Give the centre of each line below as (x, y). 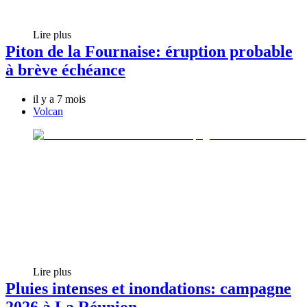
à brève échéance (65, 70)
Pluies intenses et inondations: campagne (148, 289)
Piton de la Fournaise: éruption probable (149, 52)
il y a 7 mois (59, 99)
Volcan (48, 112)
